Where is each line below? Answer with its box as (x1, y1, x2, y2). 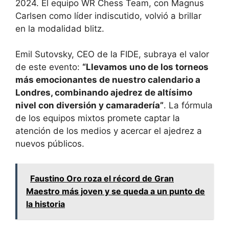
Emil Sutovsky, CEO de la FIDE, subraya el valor (15, 49, 209, 60)
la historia (26, 198, 65, 209)
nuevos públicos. (15, 139, 84, 149)
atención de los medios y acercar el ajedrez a (15, 126, 202, 136)
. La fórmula (164, 100, 213, 111)
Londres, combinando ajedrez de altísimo (15, 87, 192, 98)
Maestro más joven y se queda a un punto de (26, 186, 205, 196)
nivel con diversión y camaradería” (15, 100, 164, 111)
